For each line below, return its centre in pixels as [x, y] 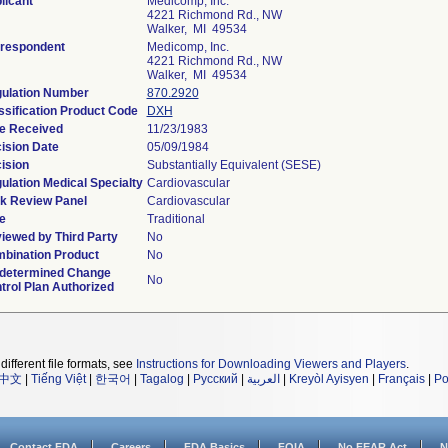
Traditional [175, 219]
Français [401, 379]
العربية [263, 379]
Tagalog [162, 379]
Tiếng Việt [58, 379]
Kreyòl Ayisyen [329, 379]
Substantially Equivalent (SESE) [233, 165]
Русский [215, 379]
